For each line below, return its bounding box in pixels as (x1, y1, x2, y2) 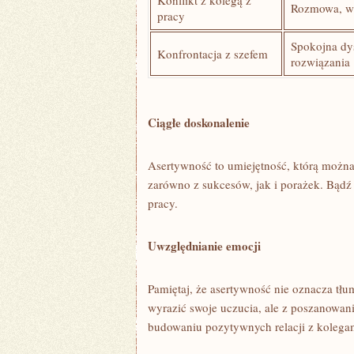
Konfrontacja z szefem (156, 46, 268, 62)
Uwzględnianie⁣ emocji (148, 237, 261, 254)
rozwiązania (290, 54, 350, 70)
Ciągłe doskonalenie (148, 114, 250, 131)
